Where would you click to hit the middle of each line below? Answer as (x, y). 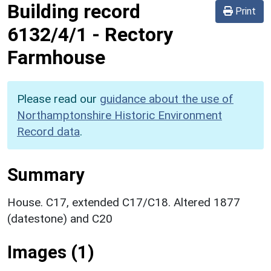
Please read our (58, 99)
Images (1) (51, 252)
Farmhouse (56, 57)
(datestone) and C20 (60, 218)
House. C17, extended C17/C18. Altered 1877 (124, 202)
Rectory (139, 34)
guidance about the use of (167, 99)
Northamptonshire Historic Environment (119, 115)
